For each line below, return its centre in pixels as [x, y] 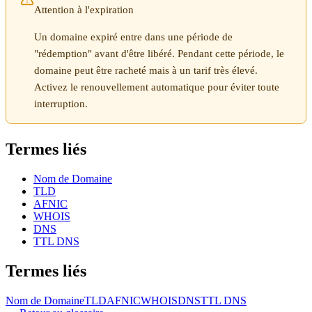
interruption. [61, 104]
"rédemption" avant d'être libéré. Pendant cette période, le [159, 54]
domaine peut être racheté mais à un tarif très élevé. [146, 71]
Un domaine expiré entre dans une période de [133, 37]
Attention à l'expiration [84, 10]
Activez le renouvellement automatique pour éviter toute [157, 87]
